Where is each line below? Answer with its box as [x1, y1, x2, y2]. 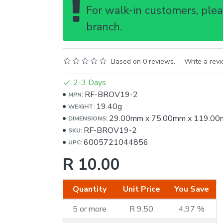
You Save [174, 184, 209, 195]
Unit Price [122, 184, 160, 195]
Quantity [72, 184, 107, 195]
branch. [86, 19, 122, 34]
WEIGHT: [68, 103, 95, 111]
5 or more [72, 204, 107, 215]
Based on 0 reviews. [111, 57, 175, 66]
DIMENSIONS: [68, 114, 108, 122]
